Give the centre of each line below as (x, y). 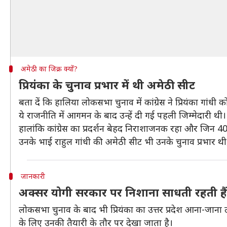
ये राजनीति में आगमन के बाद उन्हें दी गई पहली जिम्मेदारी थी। (122, 115)
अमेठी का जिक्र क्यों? (49, 69)
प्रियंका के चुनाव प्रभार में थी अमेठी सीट (107, 85)
